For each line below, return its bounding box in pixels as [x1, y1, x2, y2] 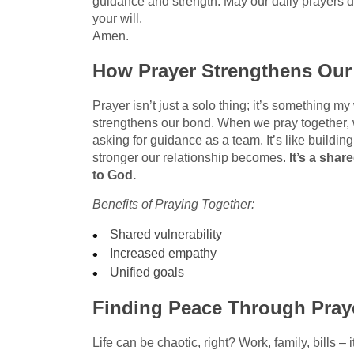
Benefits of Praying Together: [92, 197, 254, 211]
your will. [92, 11, 142, 25]
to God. [92, 168, 136, 182]
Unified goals [110, 265, 185, 279]
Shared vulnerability [110, 227, 223, 241]
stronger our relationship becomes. [92, 150, 289, 164]
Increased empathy [110, 246, 217, 260]
